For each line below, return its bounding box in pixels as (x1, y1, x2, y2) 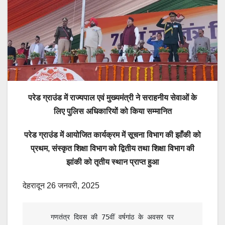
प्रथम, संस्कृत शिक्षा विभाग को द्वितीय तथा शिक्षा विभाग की (31, 144, 194, 153)
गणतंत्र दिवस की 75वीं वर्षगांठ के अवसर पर (31, 212, 51, 221)
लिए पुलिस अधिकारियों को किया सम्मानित (53, 106, 172, 116)
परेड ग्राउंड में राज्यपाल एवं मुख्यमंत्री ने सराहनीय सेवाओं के (28, 93, 197, 102)
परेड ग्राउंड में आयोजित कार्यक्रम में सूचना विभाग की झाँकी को (24, 130, 201, 139)
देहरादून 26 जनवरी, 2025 (23, 181, 99, 190)
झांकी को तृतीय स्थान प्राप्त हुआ (66, 157, 159, 166)
